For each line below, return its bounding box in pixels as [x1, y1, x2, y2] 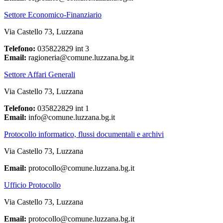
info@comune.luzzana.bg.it [26, 113, 115, 122]
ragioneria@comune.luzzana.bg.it [26, 53, 134, 62]
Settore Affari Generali [4, 70, 75, 79]
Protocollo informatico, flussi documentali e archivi [4, 130, 164, 139]
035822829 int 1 [35, 104, 89, 113]
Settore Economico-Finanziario [4, 10, 102, 19]
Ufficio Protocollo [4, 181, 61, 190]
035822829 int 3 [35, 44, 89, 53]
